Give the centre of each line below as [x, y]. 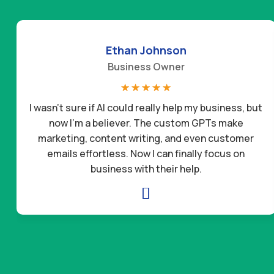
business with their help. [146, 168]
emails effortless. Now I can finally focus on [146, 153]
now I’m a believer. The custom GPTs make [146, 123]
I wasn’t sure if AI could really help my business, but [146, 107]
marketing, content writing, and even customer [146, 138]
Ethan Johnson [146, 50]
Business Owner [146, 66]
